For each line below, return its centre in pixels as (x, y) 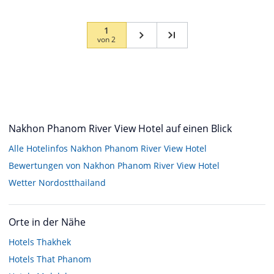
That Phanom (64, 259)
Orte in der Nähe (47, 222)
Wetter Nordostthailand (57, 182)
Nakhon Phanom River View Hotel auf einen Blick (120, 128)
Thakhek (54, 242)
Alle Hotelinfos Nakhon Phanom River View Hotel (108, 148)
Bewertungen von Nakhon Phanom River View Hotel (114, 165)
